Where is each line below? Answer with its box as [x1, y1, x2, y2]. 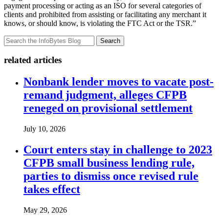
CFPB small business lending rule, [23, 156, 195, 169]
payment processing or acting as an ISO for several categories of [4, 1, 201, 10]
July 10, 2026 [23, 125, 66, 133]
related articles [4, 55, 62, 66]
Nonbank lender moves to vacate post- [23, 75, 214, 88]
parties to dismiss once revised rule [23, 169, 198, 182]
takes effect [23, 182, 80, 196]
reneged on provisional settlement [23, 102, 193, 115]
